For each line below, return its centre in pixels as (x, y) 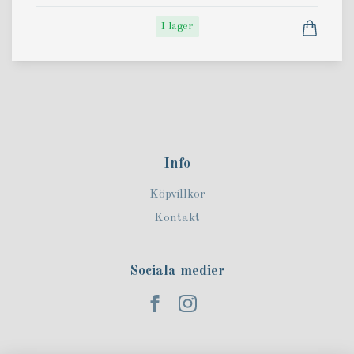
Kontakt (177, 218)
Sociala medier (177, 271)
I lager (177, 26)
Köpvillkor (177, 195)
